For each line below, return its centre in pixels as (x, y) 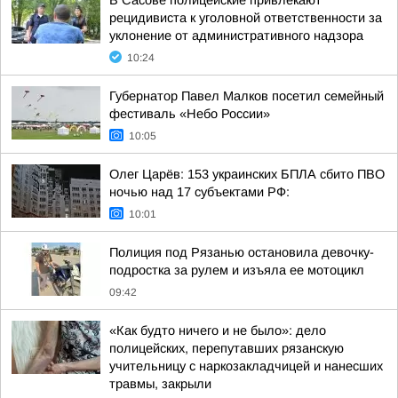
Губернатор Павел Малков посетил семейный (247, 96)
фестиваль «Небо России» (190, 114)
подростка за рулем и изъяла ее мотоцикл (237, 270)
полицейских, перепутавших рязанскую (227, 348)
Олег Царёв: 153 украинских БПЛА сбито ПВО (247, 174)
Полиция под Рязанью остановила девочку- (242, 252)
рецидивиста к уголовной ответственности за (246, 18)
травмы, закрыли (160, 384)
